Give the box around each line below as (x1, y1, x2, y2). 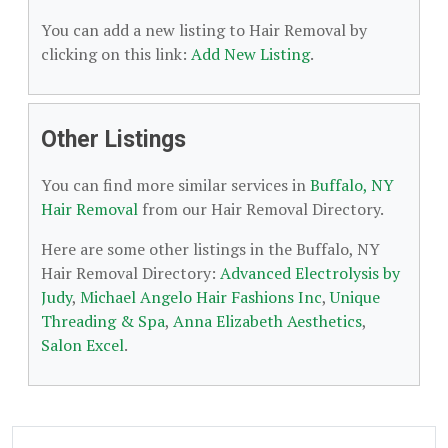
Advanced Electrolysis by (220, 262, 400, 284)
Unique (330, 286, 380, 308)
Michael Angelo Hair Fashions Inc (80, 286, 322, 308)
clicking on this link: (41, 43, 191, 65)
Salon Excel (41, 334, 124, 356)
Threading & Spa (41, 310, 165, 332)
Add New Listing (191, 43, 310, 65)
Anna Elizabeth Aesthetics (173, 310, 362, 332)
